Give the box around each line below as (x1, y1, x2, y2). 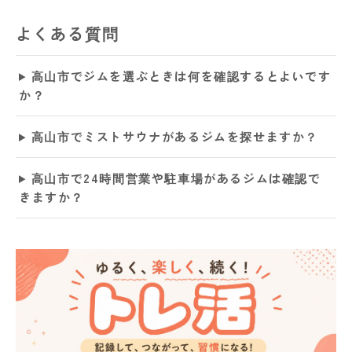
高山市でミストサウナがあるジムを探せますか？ (31, 128, 319, 145)
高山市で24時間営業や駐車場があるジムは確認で (31, 170, 321, 187)
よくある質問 (16, 22, 119, 46)
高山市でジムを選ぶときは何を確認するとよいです (31, 68, 332, 85)
